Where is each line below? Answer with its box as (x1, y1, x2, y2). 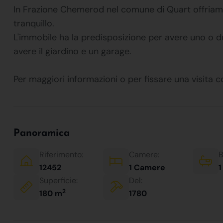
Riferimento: (39, 149, 83, 160)
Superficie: (39, 175, 78, 186)
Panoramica (13, 128, 70, 138)
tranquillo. (13, 17, 54, 29)
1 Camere (129, 162, 165, 173)
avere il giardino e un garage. (13, 45, 131, 57)
